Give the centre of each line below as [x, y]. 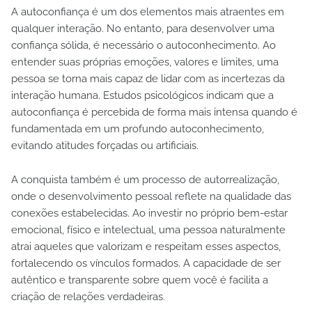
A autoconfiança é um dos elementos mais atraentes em [148, 11]
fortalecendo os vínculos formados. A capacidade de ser [146, 263]
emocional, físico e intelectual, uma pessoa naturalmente [148, 229]
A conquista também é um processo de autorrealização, [145, 179]
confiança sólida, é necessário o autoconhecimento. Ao [143, 45]
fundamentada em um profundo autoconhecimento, [138, 128]
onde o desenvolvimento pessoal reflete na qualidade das [151, 196]
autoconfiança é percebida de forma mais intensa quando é [154, 112]
